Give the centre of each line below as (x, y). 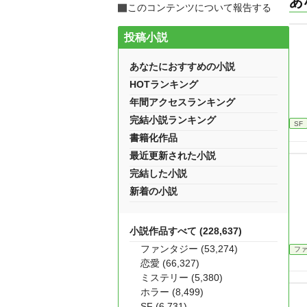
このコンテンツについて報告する (199, 8)
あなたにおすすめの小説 (182, 66)
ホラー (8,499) (172, 292)
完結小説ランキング (173, 120)
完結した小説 (158, 173)
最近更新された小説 (173, 156)
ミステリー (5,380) (182, 278)
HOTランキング (164, 84)
